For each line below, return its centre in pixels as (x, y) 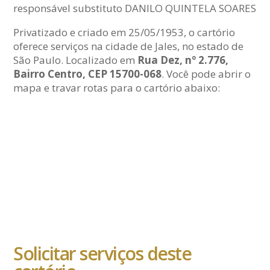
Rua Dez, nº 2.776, (183, 60)
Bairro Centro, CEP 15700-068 (88, 74)
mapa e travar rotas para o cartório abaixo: (117, 88)
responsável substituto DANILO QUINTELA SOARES (135, 8)
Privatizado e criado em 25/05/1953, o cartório (124, 33)
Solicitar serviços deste (102, 254)
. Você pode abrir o (206, 74)
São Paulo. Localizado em (76, 60)
